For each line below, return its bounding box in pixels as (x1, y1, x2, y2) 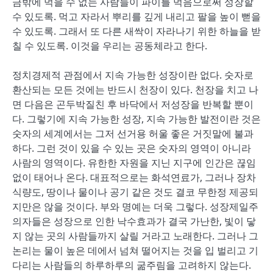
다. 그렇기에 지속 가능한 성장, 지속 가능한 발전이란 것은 (12, 112, 261, 126)
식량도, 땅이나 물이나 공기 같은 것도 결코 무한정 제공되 (12, 185, 258, 199)
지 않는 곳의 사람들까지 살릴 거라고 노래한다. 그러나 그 (12, 229, 258, 243)
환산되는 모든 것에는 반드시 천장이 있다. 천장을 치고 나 (12, 83, 258, 96)
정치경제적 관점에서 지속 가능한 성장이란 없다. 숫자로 (12, 68, 253, 82)
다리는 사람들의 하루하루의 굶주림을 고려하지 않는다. (12, 258, 251, 272)
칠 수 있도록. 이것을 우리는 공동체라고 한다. (12, 39, 207, 52)
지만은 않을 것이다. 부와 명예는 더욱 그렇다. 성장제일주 (12, 200, 258, 213)
